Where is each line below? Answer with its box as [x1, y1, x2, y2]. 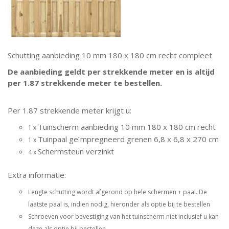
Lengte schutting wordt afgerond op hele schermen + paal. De [28, 188, 207, 196]
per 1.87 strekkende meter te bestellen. [8, 78, 162, 88]
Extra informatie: [8, 170, 66, 180]
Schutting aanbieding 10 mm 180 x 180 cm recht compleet [8, 50, 212, 60]
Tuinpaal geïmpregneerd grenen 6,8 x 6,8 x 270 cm [38, 134, 219, 144]
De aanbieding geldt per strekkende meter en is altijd [8, 66, 215, 77]
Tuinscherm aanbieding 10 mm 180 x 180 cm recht [38, 122, 216, 132]
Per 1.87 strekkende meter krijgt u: [8, 105, 131, 116]
